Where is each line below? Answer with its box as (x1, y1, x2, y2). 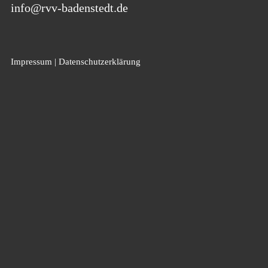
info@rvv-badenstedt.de (10, 1, 128, 15)
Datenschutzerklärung (58, 56, 141, 66)
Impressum (10, 56, 52, 66)
